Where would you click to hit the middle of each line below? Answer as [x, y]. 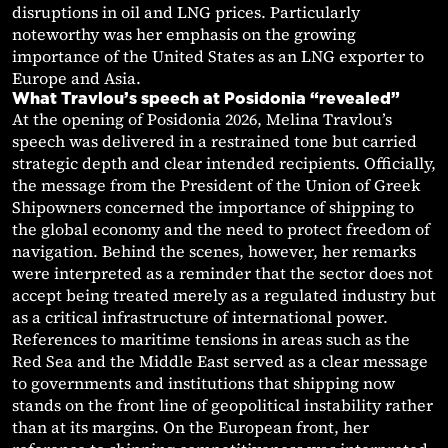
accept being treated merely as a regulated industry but [224, 295]
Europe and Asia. [76, 78]
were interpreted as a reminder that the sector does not [222, 273]
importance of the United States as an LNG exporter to [218, 56]
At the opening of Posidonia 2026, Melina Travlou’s [202, 119]
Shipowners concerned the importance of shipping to [213, 207]
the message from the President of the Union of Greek [216, 185]
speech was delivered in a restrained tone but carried [214, 141]
